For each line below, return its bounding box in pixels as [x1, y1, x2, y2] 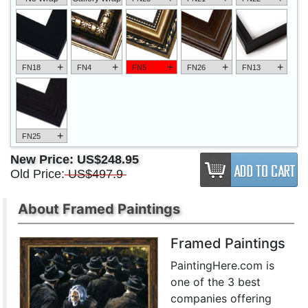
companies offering [170, 291, 272, 306]
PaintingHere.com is [170, 258, 275, 273]
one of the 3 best [170, 275, 261, 289]
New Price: [10, 153, 77, 167]
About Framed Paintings [18, 201, 181, 218]
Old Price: [10, 167, 65, 181]
